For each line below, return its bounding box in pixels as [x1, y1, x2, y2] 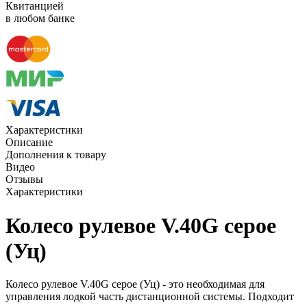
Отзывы [5, 173, 43, 186]
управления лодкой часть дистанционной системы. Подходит [5, 291, 294, 303]
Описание [5, 136, 53, 149]
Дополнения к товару [5, 149, 106, 161]
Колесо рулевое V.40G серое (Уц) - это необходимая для [5, 278, 265, 291]
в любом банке [5, 12, 75, 25]
